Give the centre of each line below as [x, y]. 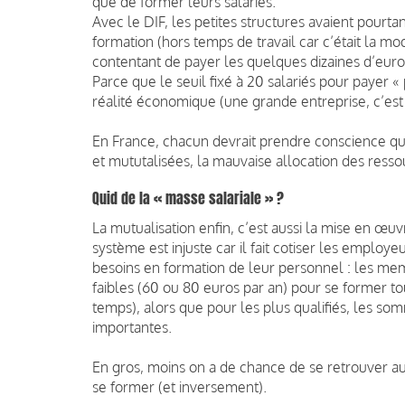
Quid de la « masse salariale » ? [188, 198]
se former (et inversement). [179, 386]
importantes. [132, 327]
